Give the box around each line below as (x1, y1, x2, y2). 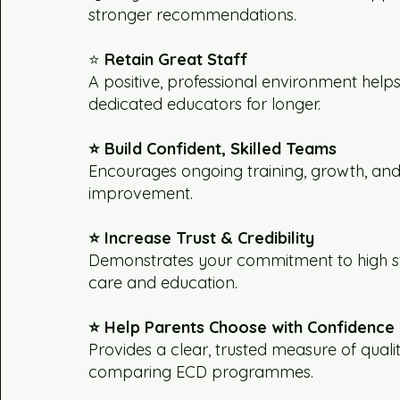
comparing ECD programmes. (88, 362, 314, 383)
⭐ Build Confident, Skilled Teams (88, 138, 337, 160)
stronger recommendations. (88, 4, 297, 26)
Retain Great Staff (100, 49, 249, 71)
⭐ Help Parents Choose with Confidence (88, 317, 396, 338)
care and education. (88, 272, 238, 294)
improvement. (88, 183, 194, 204)
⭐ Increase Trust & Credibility (88, 228, 315, 249)
